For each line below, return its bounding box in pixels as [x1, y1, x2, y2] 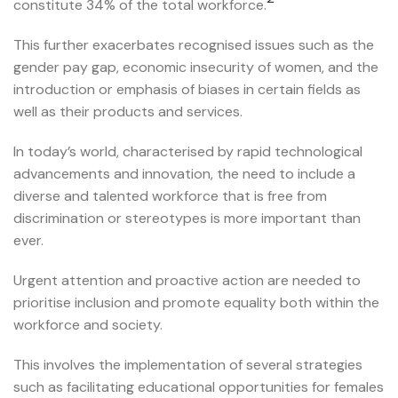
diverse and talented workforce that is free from [13, 187, 327, 206]
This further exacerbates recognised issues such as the [13, 36, 374, 55]
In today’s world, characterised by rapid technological [13, 142, 362, 162]
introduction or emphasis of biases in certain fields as [13, 80, 361, 99]
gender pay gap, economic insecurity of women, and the [13, 58, 378, 77]
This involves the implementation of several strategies [13, 355, 362, 375]
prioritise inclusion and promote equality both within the [13, 293, 379, 313]
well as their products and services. [13, 102, 243, 122]
